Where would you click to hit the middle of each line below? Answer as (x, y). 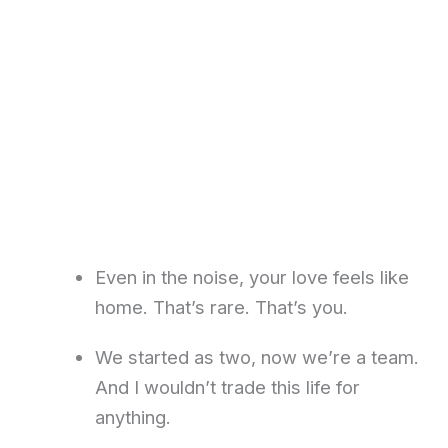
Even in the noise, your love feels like (251, 277)
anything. (132, 417)
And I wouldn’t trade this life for (227, 387)
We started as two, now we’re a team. (256, 357)
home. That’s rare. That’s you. (221, 307)
